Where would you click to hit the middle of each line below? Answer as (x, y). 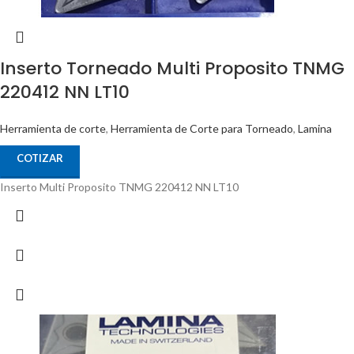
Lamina (315, 129)
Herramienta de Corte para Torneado (202, 129)
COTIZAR (40, 158)
